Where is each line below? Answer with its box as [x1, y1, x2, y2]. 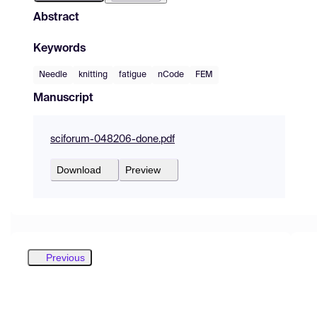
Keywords [33, 42, 86, 54]
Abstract [33, 11, 79, 23]
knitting [79, 70, 108, 79]
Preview [125, 163, 161, 175]
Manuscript [33, 92, 93, 104]
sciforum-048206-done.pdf [50, 134, 175, 144]
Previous [46, 251, 85, 263]
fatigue [119, 70, 146, 79]
